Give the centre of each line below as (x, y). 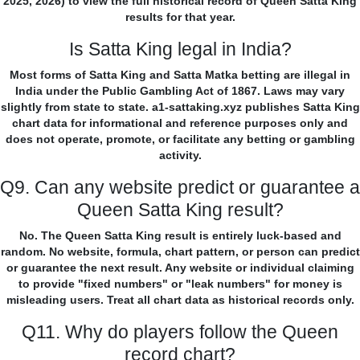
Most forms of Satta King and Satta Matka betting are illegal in (180, 75)
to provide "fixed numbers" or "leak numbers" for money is (180, 284)
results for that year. (180, 17)
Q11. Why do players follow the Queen (180, 332)
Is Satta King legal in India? (180, 49)
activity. (180, 155)
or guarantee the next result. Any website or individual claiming (180, 268)
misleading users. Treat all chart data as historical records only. (180, 300)
